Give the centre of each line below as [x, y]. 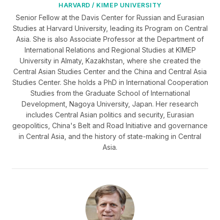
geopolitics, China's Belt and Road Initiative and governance [110, 125]
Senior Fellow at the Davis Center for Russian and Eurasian [110, 17]
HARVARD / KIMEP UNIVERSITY [110, 5]
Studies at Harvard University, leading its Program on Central [110, 28]
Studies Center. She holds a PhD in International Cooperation [110, 82]
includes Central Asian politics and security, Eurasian [110, 115]
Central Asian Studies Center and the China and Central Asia [110, 71]
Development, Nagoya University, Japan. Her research [110, 104]
